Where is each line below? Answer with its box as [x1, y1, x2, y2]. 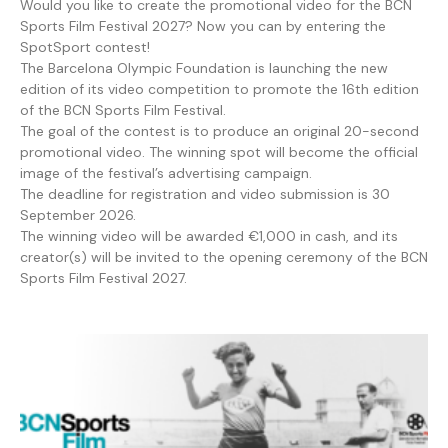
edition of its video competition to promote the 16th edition [20, 79, 419, 98]
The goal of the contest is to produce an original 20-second [20, 121, 419, 140]
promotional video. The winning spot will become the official [20, 142, 418, 161]
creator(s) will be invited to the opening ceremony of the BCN [20, 247, 428, 266]
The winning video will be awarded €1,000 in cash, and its [20, 226, 398, 245]
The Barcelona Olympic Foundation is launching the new [20, 58, 388, 77]
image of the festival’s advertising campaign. [20, 163, 312, 182]
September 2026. [20, 205, 136, 224]
